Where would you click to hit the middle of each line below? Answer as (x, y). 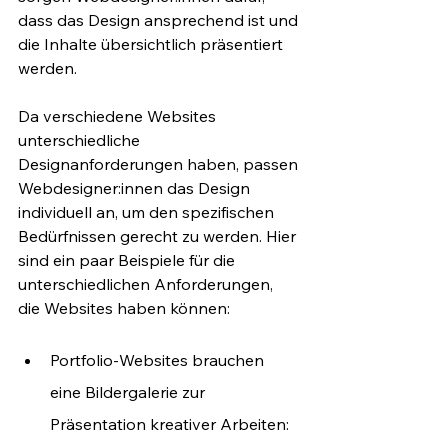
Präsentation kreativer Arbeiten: (171, 423)
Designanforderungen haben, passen (160, 163)
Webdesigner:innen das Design (136, 187)
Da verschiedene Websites (119, 115)
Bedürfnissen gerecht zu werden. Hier (159, 235)
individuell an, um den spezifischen (148, 211)
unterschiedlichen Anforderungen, (147, 283)
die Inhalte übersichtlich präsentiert (152, 43)
